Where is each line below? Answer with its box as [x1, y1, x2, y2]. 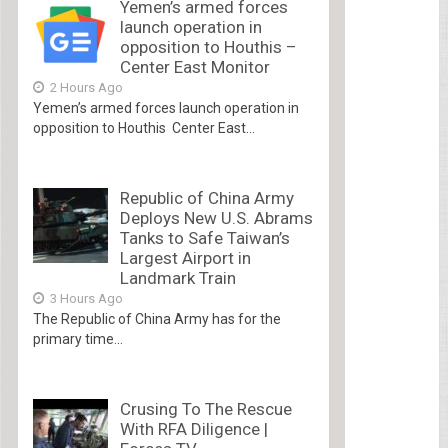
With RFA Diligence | [119, 418, 268, 439]
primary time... [32, 330, 123, 347]
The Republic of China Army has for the [32, 310, 281, 327]
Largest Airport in [119, 247, 251, 268]
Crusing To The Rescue [119, 398, 292, 419]
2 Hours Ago [46, 79, 123, 95]
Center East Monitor [119, 56, 270, 77]
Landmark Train [119, 267, 236, 288]
